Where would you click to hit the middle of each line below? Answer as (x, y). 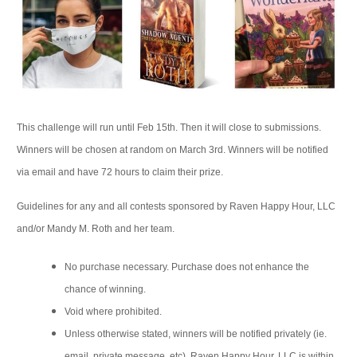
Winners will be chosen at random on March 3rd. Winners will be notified (173, 150)
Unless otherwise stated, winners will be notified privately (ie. (196, 334)
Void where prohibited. (113, 312)
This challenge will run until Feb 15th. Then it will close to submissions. (169, 127)
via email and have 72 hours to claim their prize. (120, 172)
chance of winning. (105, 289)
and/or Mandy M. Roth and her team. (96, 229)
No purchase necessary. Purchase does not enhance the (187, 267)
